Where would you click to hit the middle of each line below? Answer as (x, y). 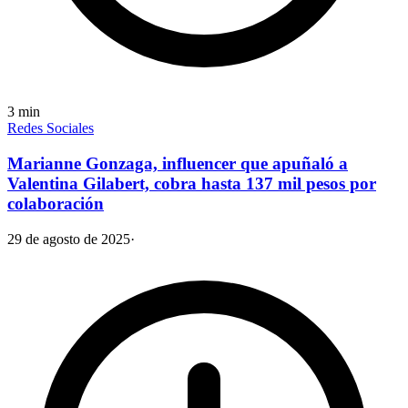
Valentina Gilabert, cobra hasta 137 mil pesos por (192, 183)
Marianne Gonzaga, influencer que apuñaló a (178, 163)
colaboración (56, 203)
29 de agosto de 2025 (69, 239)
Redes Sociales (51, 128)
